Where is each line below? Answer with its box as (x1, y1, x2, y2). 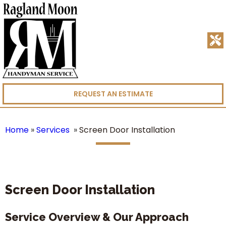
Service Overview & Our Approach (5, 210, 189, 223)
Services (36, 124, 70, 136)
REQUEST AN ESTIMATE (73, 89, 153, 99)
